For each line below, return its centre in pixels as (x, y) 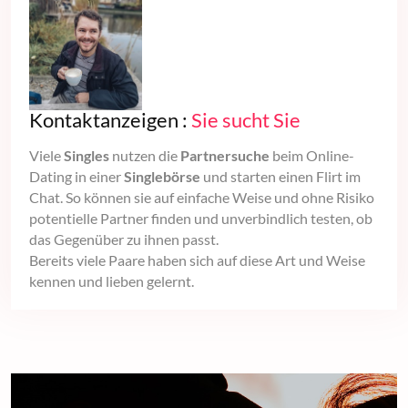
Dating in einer (76, 177)
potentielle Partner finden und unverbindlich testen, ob (201, 219)
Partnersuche (225, 156)
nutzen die (145, 156)
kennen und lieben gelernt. (112, 281)
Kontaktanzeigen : (110, 121)
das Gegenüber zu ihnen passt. (124, 240)
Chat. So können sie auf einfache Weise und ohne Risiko (202, 198)
